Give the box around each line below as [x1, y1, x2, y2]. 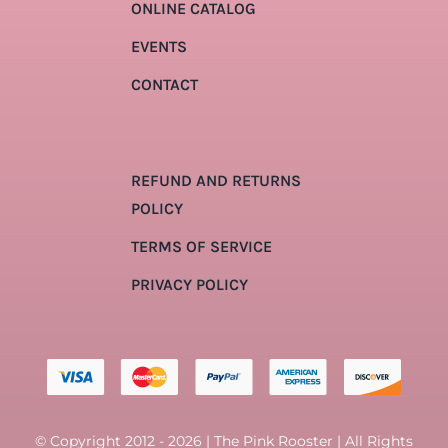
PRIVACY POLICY [130, 275, 248, 295]
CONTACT [130, 75, 198, 95]
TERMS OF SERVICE [130, 237, 272, 257]
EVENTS [130, 37, 187, 57]
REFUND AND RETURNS [130, 171, 301, 191]
